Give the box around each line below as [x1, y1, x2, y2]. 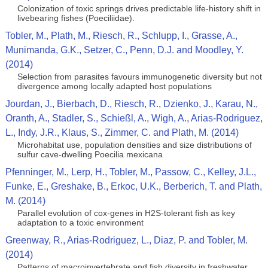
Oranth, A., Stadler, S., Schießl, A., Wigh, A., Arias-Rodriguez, [5, 113, 263, 123]
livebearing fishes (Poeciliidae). [17, 13, 135, 23]
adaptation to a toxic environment [17, 218, 144, 227]
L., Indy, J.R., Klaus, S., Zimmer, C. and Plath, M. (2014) [5, 127, 239, 138]
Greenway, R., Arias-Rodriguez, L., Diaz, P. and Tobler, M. [5, 235, 248, 245]
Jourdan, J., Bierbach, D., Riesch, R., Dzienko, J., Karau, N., [5, 99, 258, 109]
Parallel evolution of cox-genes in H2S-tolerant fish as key [17, 208, 235, 218]
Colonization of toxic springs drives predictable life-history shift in [17, 4, 261, 13]
